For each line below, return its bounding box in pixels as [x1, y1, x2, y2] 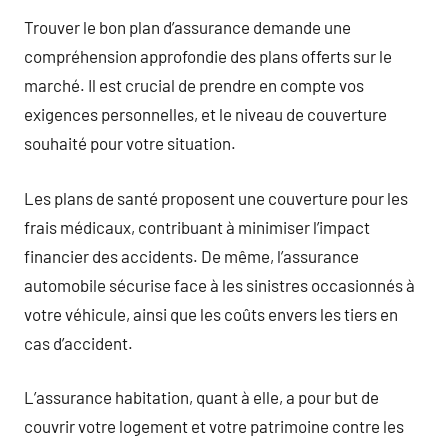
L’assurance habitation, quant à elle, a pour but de [24, 387, 379, 407]
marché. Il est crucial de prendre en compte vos [24, 75, 364, 95]
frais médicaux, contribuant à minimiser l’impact [24, 216, 370, 237]
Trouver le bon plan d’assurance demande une [24, 17, 351, 37]
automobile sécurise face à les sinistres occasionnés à [24, 274, 415, 295]
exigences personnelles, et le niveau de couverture [24, 104, 387, 124]
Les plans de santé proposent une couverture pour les [24, 187, 408, 208]
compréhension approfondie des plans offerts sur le [24, 46, 392, 66]
